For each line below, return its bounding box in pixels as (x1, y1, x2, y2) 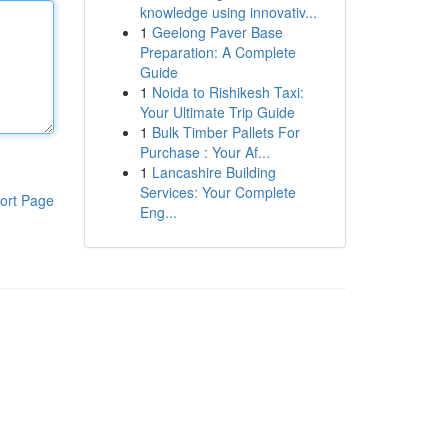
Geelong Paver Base (151, 22, 283, 42)
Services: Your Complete (139, 182, 296, 202)
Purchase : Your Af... (139, 142, 270, 162)
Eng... (139, 202, 177, 222)
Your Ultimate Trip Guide (139, 102, 295, 122)
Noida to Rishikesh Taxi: (151, 82, 304, 102)
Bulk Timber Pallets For (151, 122, 300, 142)
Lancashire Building (151, 162, 276, 182)
